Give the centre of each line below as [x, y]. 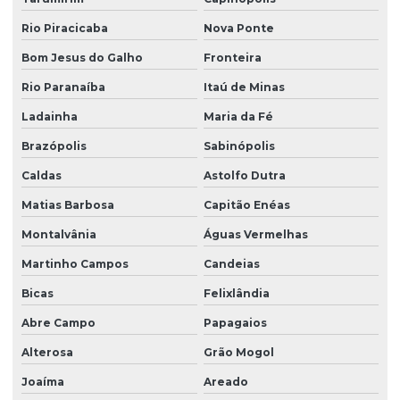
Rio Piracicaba [65, 29]
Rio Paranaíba [63, 87]
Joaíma [43, 382]
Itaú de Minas [244, 87]
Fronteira [232, 58]
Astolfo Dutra [244, 176]
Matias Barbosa [68, 205]
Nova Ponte [238, 29]
